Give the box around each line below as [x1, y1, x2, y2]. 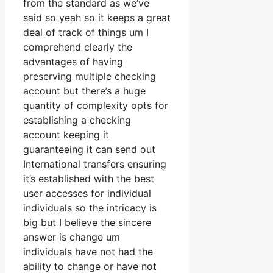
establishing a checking [23, 114, 131, 127]
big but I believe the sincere [23, 216, 151, 229]
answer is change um [23, 231, 120, 244]
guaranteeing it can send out [23, 143, 155, 156]
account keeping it [23, 129, 109, 141]
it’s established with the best [23, 172, 154, 185]
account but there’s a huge [23, 85, 146, 97]
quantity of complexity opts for [23, 99, 168, 112]
